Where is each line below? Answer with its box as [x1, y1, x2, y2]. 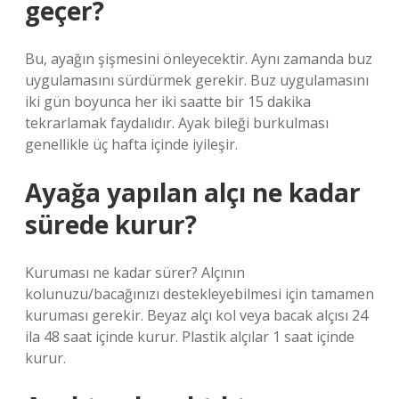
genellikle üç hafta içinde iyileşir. [25, 134, 238, 154]
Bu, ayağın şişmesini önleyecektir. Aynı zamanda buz [25, 49, 372, 69]
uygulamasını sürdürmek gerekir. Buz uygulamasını [25, 70, 369, 90]
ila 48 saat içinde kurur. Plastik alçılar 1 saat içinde [25, 327, 354, 346]
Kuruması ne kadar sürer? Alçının [25, 263, 245, 282]
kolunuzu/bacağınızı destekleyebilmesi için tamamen [25, 284, 374, 304]
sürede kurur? [25, 208, 197, 241]
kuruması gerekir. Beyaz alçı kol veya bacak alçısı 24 [25, 305, 368, 325]
